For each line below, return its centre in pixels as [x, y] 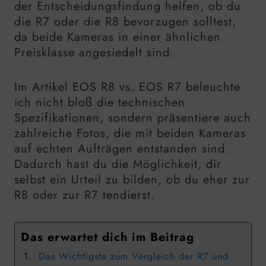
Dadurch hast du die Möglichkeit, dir [118, 164]
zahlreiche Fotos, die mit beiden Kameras [130, 133]
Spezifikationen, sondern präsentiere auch [133, 118]
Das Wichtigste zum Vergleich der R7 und [134, 256]
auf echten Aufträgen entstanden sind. [122, 148]
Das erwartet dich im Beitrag [107, 237]
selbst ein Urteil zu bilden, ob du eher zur [132, 179]
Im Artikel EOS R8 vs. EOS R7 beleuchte [127, 87]
